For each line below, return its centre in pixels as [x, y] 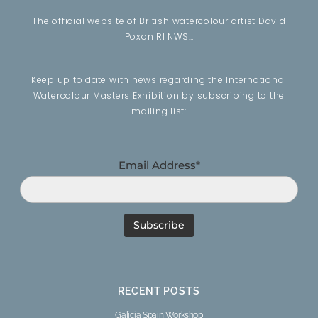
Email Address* [159, 165]
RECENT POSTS [159, 291]
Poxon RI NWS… [159, 37]
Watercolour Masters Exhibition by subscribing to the [159, 96]
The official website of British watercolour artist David [159, 21]
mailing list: [159, 111]
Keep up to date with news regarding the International [159, 80]
